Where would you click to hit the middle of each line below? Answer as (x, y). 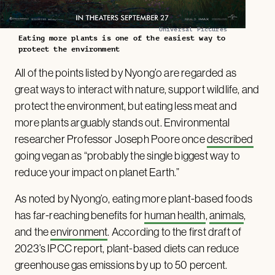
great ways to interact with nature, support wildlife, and (137, 89)
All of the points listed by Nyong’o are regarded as (126, 72)
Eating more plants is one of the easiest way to (122, 38)
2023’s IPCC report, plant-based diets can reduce (127, 248)
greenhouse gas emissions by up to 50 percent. (121, 265)
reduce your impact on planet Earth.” (97, 172)
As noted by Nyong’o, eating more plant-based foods (134, 198)
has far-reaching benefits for (80, 215)
